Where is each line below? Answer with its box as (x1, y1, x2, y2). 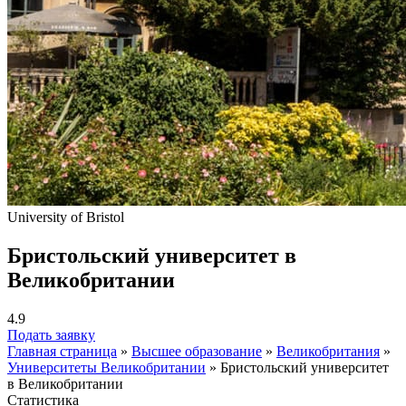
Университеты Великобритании (7, 359, 206, 375)
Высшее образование (131, 343, 262, 359)
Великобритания (276, 343, 380, 359)
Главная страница (7, 343, 117, 359)
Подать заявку (7, 326, 95, 343)
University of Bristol (7, 209, 124, 225)
